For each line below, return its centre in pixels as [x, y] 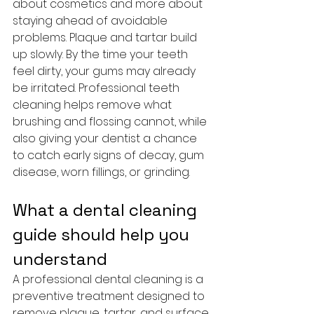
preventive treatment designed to [110, 296]
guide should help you [103, 234]
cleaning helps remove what [94, 105]
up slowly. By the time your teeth [102, 54]
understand [60, 259]
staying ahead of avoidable [91, 21]
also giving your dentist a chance [106, 138]
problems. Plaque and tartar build [106, 37]
